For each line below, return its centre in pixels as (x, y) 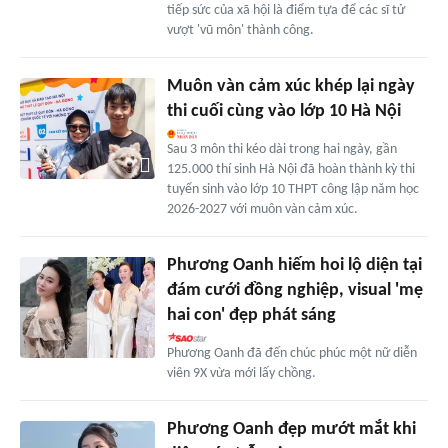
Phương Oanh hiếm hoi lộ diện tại (294, 266)
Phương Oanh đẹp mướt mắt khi (291, 430)
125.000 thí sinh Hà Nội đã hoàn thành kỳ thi (290, 170)
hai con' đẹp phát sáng (251, 316)
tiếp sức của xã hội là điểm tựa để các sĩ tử (285, 11)
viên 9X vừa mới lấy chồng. (241, 374)
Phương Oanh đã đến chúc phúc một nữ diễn (291, 354)
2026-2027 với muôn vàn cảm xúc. (262, 210)
